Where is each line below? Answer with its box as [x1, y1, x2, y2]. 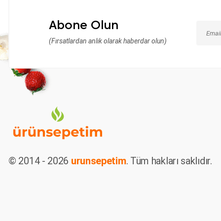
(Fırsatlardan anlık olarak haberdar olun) [49, 37, 167, 45]
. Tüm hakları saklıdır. [126, 155, 212, 167]
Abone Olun [49, 18, 118, 32]
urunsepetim [71, 155, 126, 167]
